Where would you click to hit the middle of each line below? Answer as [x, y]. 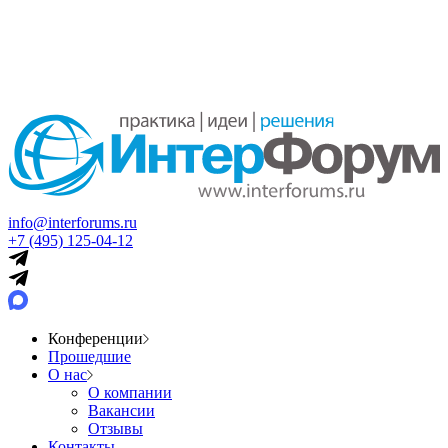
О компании [130, 392]
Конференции [95, 338]
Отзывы [115, 428]
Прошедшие [89, 356]
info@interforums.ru [72, 222]
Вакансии [121, 410]
